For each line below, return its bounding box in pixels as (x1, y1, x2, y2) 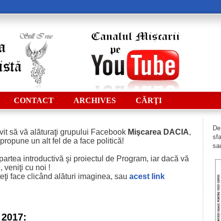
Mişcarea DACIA (127, 128, 189, 136)
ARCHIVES (73, 96, 116, 105)
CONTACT (13, 96, 54, 105)
